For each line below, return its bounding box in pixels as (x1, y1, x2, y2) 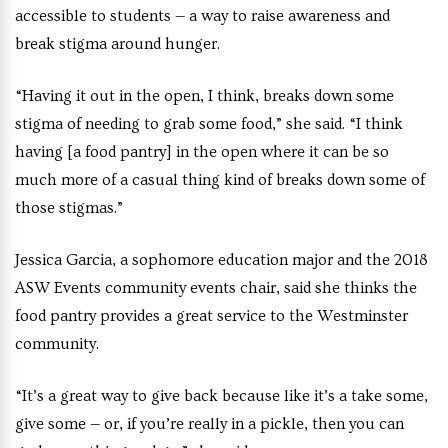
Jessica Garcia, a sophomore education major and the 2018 (15, 251, 428, 270)
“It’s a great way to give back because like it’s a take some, (15, 387, 428, 406)
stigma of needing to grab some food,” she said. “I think (15, 115, 403, 134)
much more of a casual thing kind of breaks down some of (15, 171, 425, 190)
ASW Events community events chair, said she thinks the (15, 279, 417, 298)
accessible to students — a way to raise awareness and (15, 7, 390, 26)
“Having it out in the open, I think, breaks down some (15, 87, 394, 106)
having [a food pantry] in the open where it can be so (15, 143, 389, 162)
